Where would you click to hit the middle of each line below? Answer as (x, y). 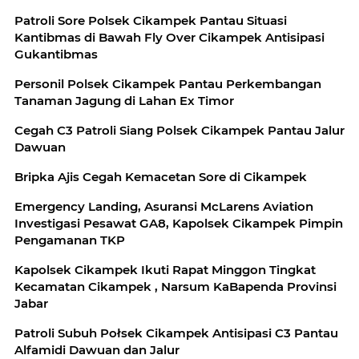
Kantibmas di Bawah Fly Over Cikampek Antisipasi (169, 37)
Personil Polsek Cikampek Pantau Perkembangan (168, 83)
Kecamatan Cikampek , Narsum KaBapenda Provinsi (175, 286)
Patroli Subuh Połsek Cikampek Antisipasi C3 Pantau (176, 333)
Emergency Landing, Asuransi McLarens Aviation (164, 206)
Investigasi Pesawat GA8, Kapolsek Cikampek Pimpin (179, 223)
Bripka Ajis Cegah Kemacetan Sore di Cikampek (161, 176)
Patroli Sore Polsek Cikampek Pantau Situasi (151, 20)
